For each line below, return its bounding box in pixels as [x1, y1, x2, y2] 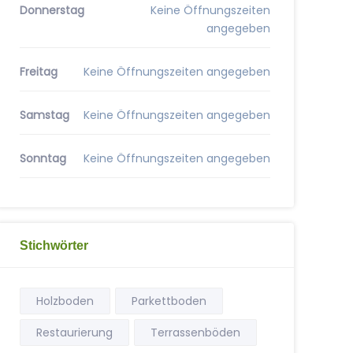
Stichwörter [19, 238, 88, 252]
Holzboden [35, 293, 94, 309]
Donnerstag [19, 2, 84, 18]
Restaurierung [35, 325, 113, 340]
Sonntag [19, 150, 66, 166]
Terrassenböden [150, 325, 240, 340]
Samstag [19, 107, 69, 123]
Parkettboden [131, 293, 206, 309]
